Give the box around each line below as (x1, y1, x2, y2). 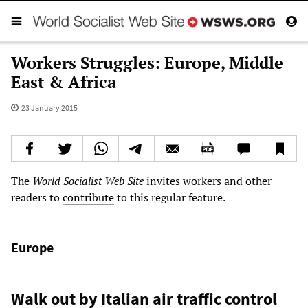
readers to (11, 189, 63, 205)
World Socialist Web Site (32, 173, 144, 188)
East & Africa (11, 70, 116, 93)
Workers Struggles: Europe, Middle (11, 51, 283, 74)
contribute (63, 189, 114, 205)
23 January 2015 (21, 102, 78, 113)
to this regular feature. (114, 189, 225, 205)
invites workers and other (144, 173, 272, 188)
